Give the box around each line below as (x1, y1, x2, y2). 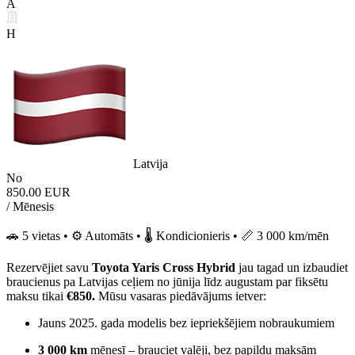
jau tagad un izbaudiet (239, 260, 348, 274)
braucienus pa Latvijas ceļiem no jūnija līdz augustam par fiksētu (6, 274, 328, 288)
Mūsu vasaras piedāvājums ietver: (95, 288, 266, 303)
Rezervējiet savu (6, 260, 92, 274)
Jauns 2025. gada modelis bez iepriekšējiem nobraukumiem (38, 315, 334, 330)
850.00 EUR (6, 185, 71, 199)
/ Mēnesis (6, 199, 54, 213)
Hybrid (197, 260, 239, 274)
